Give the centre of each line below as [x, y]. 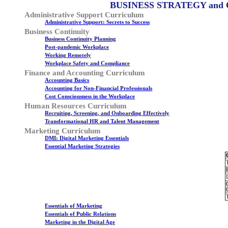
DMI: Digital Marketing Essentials [87, 138]
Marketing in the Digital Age [80, 222]
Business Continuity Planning [80, 39]
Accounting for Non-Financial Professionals [98, 88]
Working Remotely [68, 55]
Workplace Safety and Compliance [87, 63]
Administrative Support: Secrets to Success [97, 22]
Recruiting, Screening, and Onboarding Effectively [107, 113]
